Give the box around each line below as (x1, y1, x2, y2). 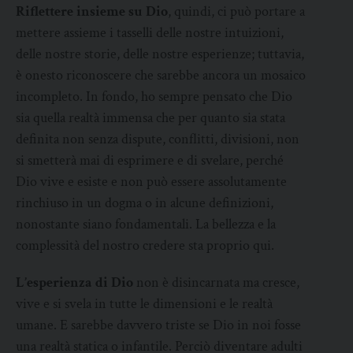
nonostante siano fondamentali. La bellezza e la (16, 215, 276, 234)
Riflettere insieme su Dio (16, 2, 168, 21)
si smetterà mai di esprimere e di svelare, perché (16, 151, 284, 170)
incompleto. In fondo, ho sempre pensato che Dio (16, 87, 292, 106)
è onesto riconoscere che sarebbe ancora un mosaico (16, 66, 306, 85)
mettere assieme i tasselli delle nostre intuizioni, (16, 24, 284, 43)
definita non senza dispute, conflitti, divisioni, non (16, 130, 299, 149)
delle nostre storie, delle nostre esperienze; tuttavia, (16, 45, 304, 64)
